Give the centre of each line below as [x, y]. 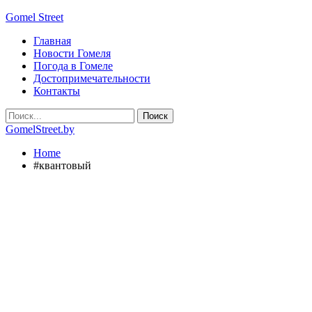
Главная [52, 41]
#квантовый [62, 165]
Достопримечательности [92, 78]
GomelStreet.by [40, 129]
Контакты [57, 91]
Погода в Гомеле [73, 66]
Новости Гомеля [72, 53]
